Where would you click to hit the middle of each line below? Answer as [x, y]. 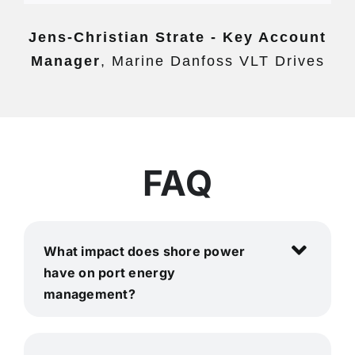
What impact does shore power [144, 251]
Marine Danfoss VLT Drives [218, 61]
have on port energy [109, 272]
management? [89, 294]
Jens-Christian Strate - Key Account [177, 37]
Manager [65, 61]
